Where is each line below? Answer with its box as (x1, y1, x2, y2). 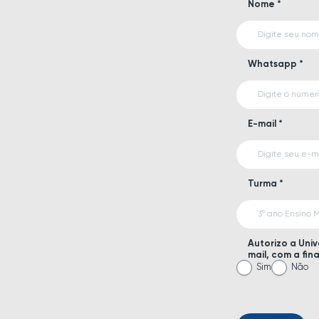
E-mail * (248, 120, 283, 129)
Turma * (248, 179, 283, 189)
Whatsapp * (248, 60, 303, 69)
